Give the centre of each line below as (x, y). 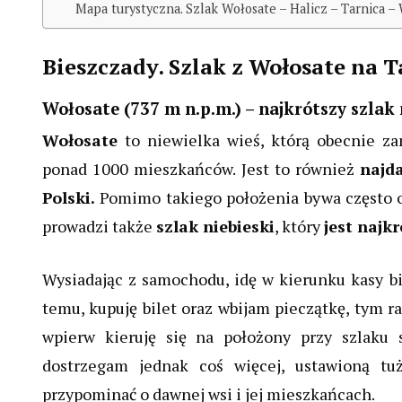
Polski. (71, 198)
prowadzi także (99, 227)
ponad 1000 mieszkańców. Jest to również (201, 169)
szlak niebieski (215, 227)
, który (299, 227)
